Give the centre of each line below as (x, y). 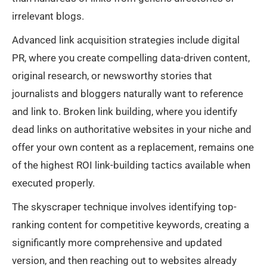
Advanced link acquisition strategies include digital (126, 40)
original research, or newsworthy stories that (112, 76)
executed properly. (53, 183)
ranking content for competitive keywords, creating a (131, 225)
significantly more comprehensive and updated (117, 243)
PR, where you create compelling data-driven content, (131, 58)
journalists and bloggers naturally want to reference (128, 94)
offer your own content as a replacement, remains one (133, 148)
